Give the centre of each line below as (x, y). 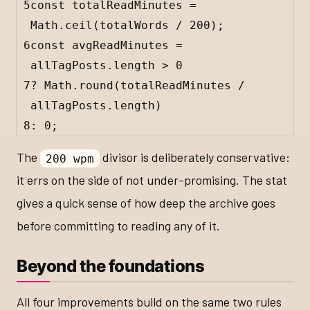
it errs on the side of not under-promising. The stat (152, 180)
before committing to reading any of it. (118, 226)
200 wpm (70, 158)
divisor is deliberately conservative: (194, 157)
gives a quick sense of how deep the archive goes (146, 203)
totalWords (134, 25)
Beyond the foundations (111, 266)
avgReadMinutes (120, 45)
